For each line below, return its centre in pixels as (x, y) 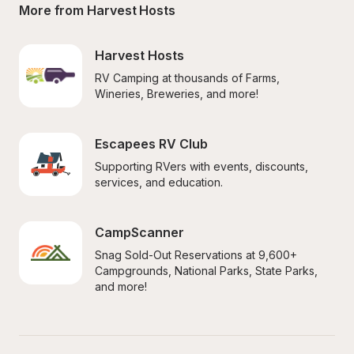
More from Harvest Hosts (97, 10)
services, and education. (159, 182)
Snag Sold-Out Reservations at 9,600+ (196, 255)
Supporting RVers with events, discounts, (201, 166)
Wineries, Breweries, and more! (177, 94)
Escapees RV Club (151, 144)
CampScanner (139, 232)
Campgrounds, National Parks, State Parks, (206, 271)
